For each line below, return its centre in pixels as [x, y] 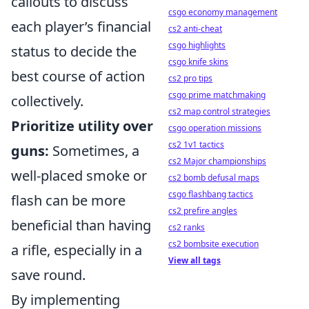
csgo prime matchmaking [217, 95]
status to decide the [74, 51]
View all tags [195, 260]
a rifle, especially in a [77, 250]
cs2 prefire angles [203, 211]
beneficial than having [81, 225]
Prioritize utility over [82, 126]
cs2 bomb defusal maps [214, 178]
